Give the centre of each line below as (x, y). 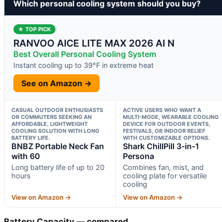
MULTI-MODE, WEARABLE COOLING (170, 117)
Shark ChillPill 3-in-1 (161, 146)
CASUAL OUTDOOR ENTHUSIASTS (57, 110)
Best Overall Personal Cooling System (85, 54)
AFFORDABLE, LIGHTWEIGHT (50, 124)
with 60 (26, 156)
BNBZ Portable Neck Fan (58, 146)
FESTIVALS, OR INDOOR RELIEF (164, 131)
